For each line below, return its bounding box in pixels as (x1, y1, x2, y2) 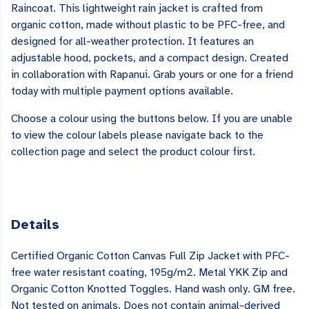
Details (11, 217, 59, 233)
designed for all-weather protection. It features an (11, 34, 254, 48)
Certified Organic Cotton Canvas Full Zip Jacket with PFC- (11, 249, 290, 263)
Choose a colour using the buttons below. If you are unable (11, 112, 292, 126)
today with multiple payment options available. (11, 84, 233, 98)
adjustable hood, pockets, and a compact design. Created (11, 51, 288, 65)
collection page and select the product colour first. (11, 145, 255, 159)
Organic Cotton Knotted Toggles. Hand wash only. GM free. (11, 282, 295, 297)
